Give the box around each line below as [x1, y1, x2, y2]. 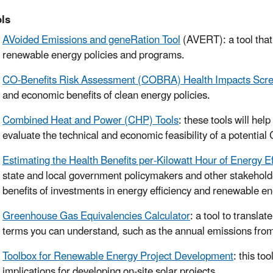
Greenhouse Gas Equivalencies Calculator [2, 205, 190, 228]
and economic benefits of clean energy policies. [2, 85, 210, 107]
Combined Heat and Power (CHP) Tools [2, 110, 179, 132]
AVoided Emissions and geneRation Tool [2, 29, 180, 52]
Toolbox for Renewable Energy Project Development [2, 246, 233, 268]
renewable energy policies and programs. [2, 44, 185, 67]
